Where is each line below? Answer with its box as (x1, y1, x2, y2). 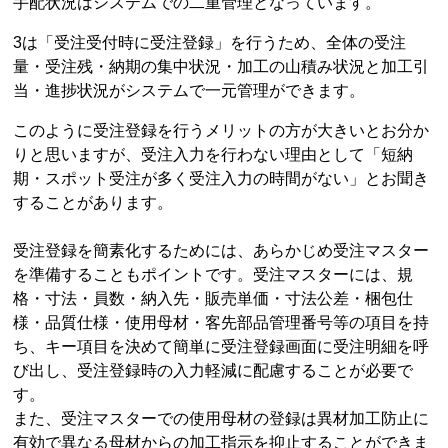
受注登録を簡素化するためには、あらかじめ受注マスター (13, 241, 430, 259)
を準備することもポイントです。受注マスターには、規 (13, 265, 414, 283)
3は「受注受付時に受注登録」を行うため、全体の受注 (13, 33, 407, 51)
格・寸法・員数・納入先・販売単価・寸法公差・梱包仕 (13, 289, 414, 307)
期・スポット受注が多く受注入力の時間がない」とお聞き (13, 169, 430, 187)
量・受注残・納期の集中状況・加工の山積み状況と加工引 (13, 57, 430, 75)
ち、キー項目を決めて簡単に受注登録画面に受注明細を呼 (13, 337, 430, 355)
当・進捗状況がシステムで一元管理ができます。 (13, 81, 366, 99)
